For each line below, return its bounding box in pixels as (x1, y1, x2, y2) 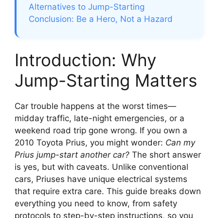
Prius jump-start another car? (15, 150, 129, 160)
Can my (165, 138, 195, 148)
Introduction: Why (15, 50, 156, 71)
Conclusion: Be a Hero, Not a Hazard (29, 14, 173, 24)
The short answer (129, 150, 201, 160)
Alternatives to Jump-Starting (29, 2, 145, 12)
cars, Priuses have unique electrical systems (15, 174, 187, 184)
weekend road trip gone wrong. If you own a (15, 126, 187, 136)
